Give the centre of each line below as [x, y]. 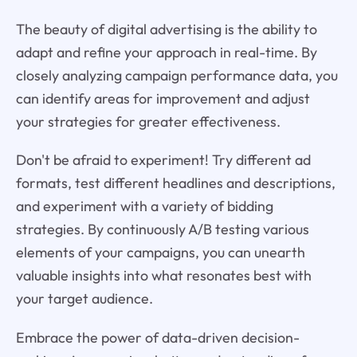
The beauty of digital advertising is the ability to [166, 29]
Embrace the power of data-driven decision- [157, 338]
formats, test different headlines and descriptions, [175, 183]
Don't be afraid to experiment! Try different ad [163, 160]
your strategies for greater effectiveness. [148, 121]
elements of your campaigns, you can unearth [160, 253]
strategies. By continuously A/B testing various [162, 229]
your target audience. [84, 299]
